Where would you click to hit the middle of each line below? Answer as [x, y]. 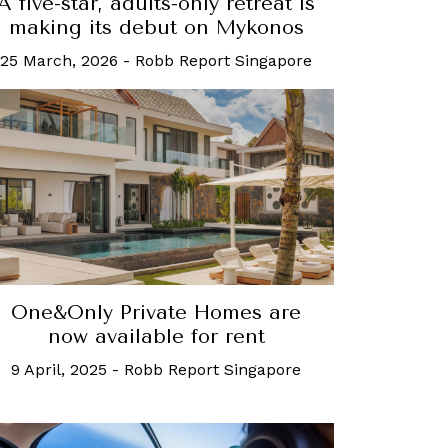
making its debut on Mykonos [156, 28]
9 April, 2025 [59, 369]
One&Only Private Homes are [156, 312]
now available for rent [156, 336]
